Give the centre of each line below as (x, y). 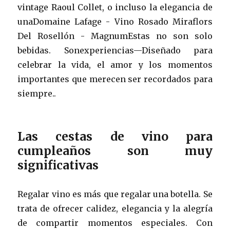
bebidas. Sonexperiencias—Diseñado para (115, 50)
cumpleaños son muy (115, 150)
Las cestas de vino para (115, 136)
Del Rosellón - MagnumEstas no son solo (115, 36)
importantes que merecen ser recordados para (115, 79)
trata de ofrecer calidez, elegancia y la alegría (115, 208)
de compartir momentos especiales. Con (115, 223)
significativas (58, 165)
